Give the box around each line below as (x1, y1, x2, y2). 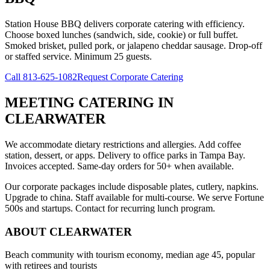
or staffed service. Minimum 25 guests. (5, 51, 152, 62)
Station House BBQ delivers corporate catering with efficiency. (5, 19, 245, 30)
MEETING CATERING (5, 95, 154, 111)
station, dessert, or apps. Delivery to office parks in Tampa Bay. (5, 149, 245, 160)
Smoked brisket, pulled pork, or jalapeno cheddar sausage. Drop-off (5, 40, 262, 51)
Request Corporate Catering (77, 72, 183, 83)
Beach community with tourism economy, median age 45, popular (5, 250, 255, 260)
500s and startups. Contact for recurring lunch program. (5, 202, 215, 213)
